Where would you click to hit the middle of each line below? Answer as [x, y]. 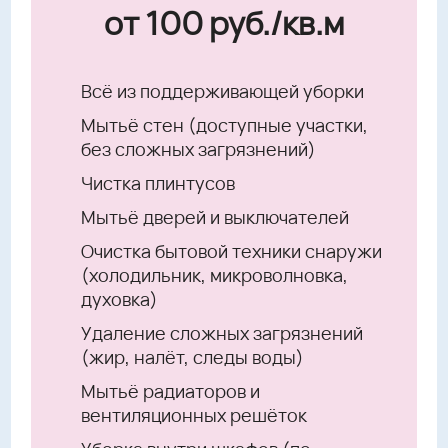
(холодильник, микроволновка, [214, 274]
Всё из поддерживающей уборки [222, 90]
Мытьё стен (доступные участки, [224, 124]
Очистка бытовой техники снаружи [231, 250]
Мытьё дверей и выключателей [214, 216]
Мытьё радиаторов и [170, 390]
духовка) [119, 298]
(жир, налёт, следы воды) [192, 356]
